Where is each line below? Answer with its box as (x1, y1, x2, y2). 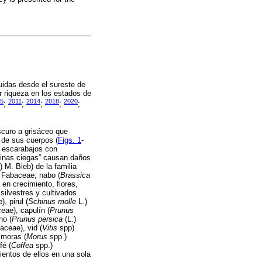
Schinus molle (28, 197, 76, 206)
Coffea (11, 241, 33, 250)
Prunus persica (12, 215, 63, 224)
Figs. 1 (58, 136, 81, 145)
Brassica (60, 171, 90, 180)
